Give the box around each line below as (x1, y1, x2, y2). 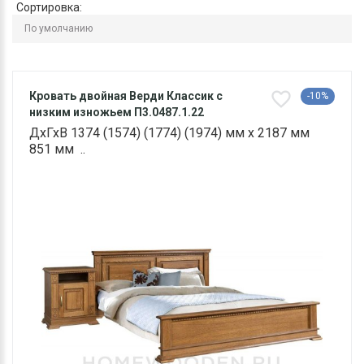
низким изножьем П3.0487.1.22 (29, 105, 204, 119)
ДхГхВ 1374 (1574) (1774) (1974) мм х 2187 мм (29, 124, 310, 141)
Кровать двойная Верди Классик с (29, 89, 223, 102)
